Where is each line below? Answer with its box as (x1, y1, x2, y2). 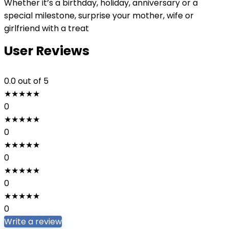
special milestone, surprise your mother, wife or (4, 10, 194, 21)
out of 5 (18, 75, 49, 87)
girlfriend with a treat (4, 22, 89, 34)
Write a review (4, 216, 62, 227)
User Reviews (4, 42, 89, 60)
